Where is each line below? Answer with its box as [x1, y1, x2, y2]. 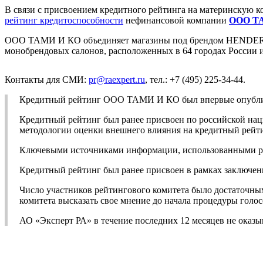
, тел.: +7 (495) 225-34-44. [145, 74, 245, 85]
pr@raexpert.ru [89, 74, 145, 85]
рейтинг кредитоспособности [5, 15, 123, 25]
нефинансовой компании [123, 15, 229, 25]
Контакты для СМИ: [5, 74, 89, 85]
